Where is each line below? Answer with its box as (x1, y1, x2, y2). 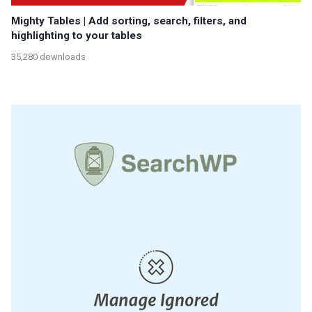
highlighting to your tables (11, 29, 142, 42)
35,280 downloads (11, 52, 86, 63)
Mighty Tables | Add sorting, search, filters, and (11, 14, 247, 27)
